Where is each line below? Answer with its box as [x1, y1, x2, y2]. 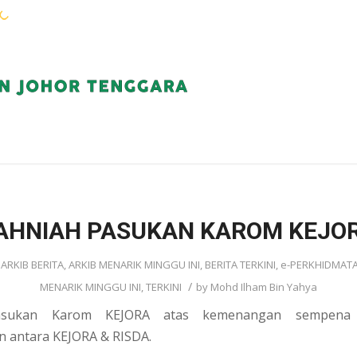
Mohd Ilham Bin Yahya [210, 280, 317, 294]
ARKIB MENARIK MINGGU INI [69, 257, 200, 272]
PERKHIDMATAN [151, 135, 253, 152]
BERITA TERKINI [205, 257, 276, 272]
